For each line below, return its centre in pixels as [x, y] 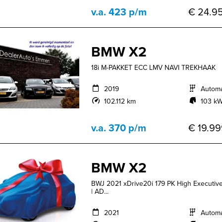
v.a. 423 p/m [119, 12]
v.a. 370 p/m [119, 128]
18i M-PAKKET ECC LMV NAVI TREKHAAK [154, 68]
